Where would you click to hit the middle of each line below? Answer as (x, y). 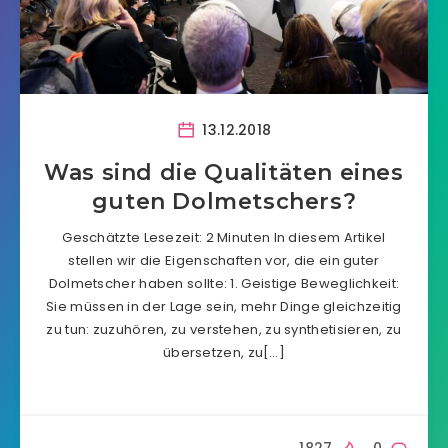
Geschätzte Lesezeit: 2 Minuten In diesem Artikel (224, 237)
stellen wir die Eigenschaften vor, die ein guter (224, 260)
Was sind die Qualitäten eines (224, 172)
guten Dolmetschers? (224, 201)
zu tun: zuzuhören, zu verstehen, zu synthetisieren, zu (224, 329)
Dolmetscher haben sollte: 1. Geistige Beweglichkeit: (224, 283)
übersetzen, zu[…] (224, 352)
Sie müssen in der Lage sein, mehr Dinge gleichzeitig (224, 306)
